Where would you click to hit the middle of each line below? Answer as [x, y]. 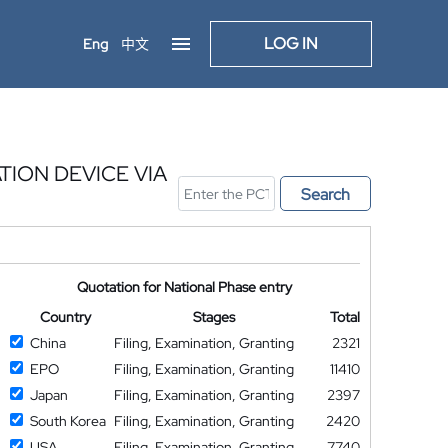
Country [65, 317]
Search [325, 194]
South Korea [67, 421]
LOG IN [291, 43]
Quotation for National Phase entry [185, 287]
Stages [214, 317]
